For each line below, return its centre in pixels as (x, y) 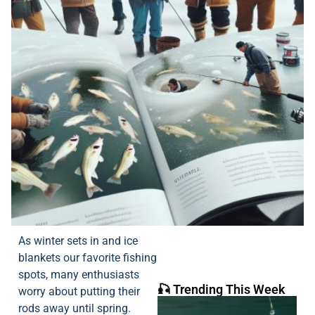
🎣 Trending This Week (221, 290)
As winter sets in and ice (78, 241)
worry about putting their (79, 292)
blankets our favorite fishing (88, 258)
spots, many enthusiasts (79, 275)
